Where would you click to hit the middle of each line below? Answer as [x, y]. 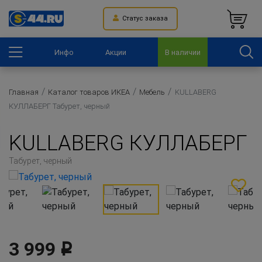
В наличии [183, 52]
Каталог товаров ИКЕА [89, 92]
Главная [24, 92]
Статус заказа [143, 18]
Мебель [152, 92]
